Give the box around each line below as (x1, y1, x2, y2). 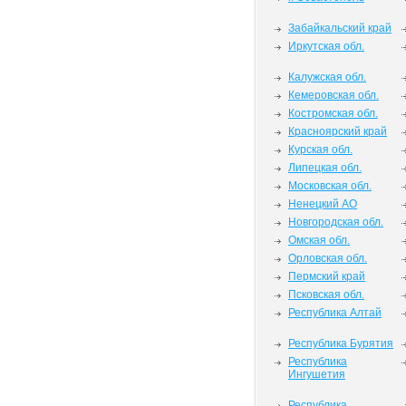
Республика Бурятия (288, 337, 393, 350)
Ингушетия (288, 368, 345, 381)
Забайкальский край (288, 22, 391, 34)
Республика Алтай (288, 306, 382, 319)
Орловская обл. (288, 252, 367, 265)
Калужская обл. (288, 71, 366, 83)
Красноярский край (288, 125, 387, 138)
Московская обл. (288, 179, 372, 192)
